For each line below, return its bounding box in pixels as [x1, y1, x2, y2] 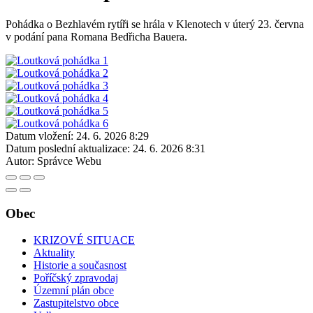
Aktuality [34, 247, 75, 259]
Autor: [6, 154, 34, 167]
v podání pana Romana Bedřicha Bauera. [6, 30, 187, 43]
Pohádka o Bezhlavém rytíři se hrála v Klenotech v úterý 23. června [6, 17, 304, 30]
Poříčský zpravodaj [34, 272, 118, 284]
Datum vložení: [6, 129, 73, 142]
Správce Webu [37, 154, 101, 167]
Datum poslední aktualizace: [6, 142, 130, 154]
